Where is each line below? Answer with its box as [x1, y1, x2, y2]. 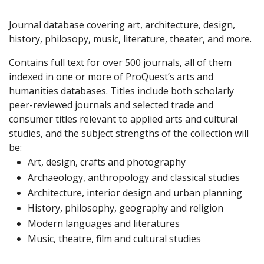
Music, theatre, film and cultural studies [28, 232, 201, 245]
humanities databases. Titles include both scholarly [9, 84, 234, 97]
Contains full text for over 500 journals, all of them [9, 55, 232, 69]
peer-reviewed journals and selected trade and [9, 98, 213, 111]
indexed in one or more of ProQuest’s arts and [9, 70, 213, 83]
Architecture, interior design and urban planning [28, 186, 242, 199]
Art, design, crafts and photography [28, 155, 186, 169]
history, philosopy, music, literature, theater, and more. [9, 32, 252, 45]
